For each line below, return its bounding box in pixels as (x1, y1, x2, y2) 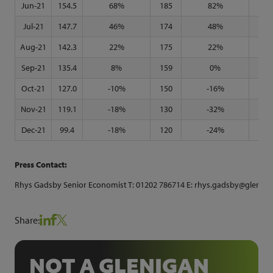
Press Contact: (15, 159, 67, 170)
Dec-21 (21, 124, 46, 135)
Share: (15, 213, 40, 226)
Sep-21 (21, 62, 46, 73)
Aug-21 (20, 41, 46, 52)
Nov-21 (20, 104, 46, 115)
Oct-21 (21, 83, 45, 94)
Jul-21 (23, 21, 44, 32)
